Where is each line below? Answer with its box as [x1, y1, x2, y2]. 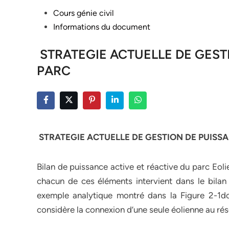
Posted [36, 8, 61, 17]
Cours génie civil [53, 8, 114, 18]
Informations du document [53, 22, 150, 32]
